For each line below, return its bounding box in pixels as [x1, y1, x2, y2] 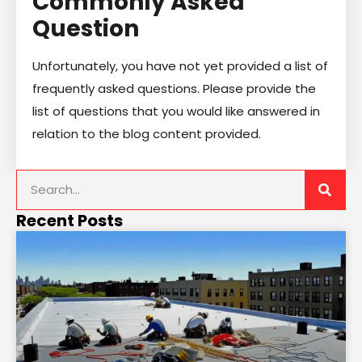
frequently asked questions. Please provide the [32, 79, 316, 97]
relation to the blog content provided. [32, 124, 261, 142]
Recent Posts [16, 208, 123, 232]
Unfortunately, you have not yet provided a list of [32, 57, 328, 74]
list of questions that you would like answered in [32, 102, 320, 120]
